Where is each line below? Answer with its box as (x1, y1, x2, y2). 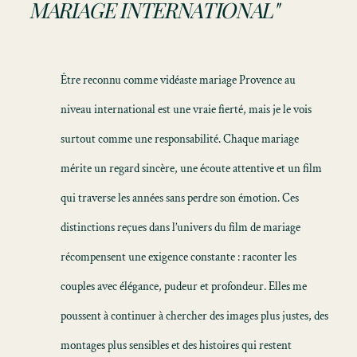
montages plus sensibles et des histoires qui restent (61, 338, 292, 353)
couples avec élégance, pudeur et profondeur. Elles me (61, 279, 307, 294)
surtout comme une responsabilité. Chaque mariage (61, 131, 299, 147)
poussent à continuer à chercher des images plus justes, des (61, 308, 328, 324)
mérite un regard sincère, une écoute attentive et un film (61, 161, 322, 176)
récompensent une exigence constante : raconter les (61, 249, 296, 265)
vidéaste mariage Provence (160, 73, 282, 88)
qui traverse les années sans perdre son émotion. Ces (61, 190, 299, 206)
